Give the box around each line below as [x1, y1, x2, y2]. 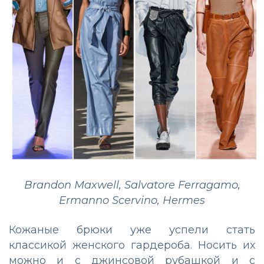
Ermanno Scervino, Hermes [59, 193, 205, 207]
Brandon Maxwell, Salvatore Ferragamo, [24, 178, 240, 192]
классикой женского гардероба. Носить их [9, 238, 255, 252]
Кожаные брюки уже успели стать [9, 223, 255, 236]
